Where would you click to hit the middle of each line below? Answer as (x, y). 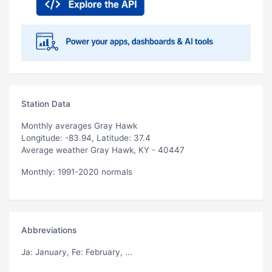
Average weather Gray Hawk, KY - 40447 (103, 150)
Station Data (46, 104)
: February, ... (107, 252)
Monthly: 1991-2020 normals (77, 172)
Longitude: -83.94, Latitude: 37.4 (86, 138)
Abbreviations (49, 230)
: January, (51, 252)
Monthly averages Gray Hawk (79, 125)
